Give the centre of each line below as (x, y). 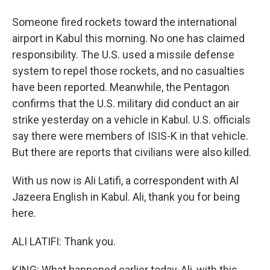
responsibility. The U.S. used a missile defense (123, 55)
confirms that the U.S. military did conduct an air (126, 103)
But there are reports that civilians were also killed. (132, 152)
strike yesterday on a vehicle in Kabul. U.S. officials (131, 120)
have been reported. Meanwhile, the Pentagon (121, 87)
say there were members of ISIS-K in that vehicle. (130, 136)
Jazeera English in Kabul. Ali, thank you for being (126, 197)
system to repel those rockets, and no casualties (128, 71)
